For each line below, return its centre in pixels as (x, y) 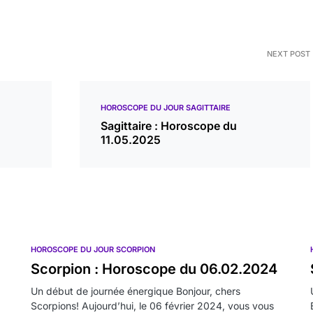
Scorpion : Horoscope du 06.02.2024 (154, 269)
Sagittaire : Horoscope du (169, 126)
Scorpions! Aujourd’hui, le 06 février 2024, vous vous (152, 306)
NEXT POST (289, 54)
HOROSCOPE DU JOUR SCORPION (93, 249)
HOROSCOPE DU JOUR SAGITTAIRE (166, 108)
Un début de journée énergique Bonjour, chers (136, 291)
